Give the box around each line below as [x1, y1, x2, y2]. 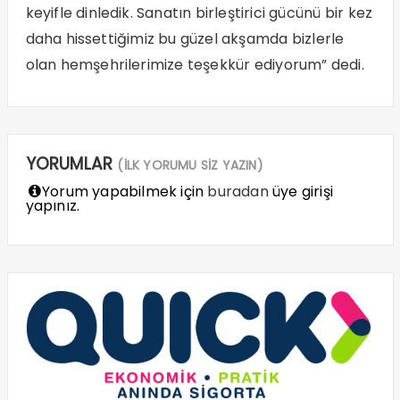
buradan [207, 181, 269, 203]
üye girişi [268, 181, 334, 203]
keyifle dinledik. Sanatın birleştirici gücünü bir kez [25, 3, 373, 24]
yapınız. [25, 196, 80, 217]
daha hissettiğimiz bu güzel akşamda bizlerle [25, 29, 345, 50]
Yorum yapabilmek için [37, 181, 208, 203]
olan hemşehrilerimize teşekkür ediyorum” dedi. [25, 54, 364, 76]
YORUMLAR [25, 152, 118, 177]
